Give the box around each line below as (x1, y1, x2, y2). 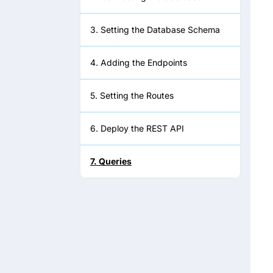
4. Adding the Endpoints (90, 57, 187, 68)
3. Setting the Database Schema (90, 24, 220, 35)
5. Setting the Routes (90, 90, 174, 101)
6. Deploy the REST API (90, 123, 184, 133)
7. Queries (90, 156, 132, 166)
